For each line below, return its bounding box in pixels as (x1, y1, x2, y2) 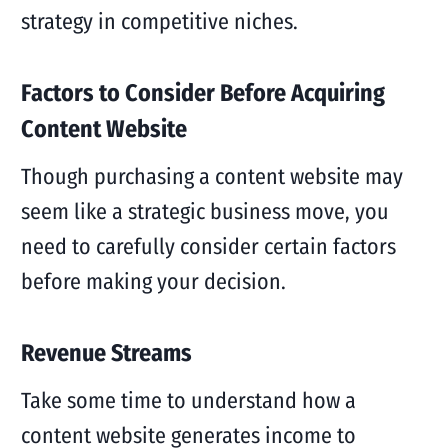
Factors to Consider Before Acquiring (20, 79, 385, 107)
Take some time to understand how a (20, 387, 356, 414)
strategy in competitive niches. (20, 8, 298, 35)
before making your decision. (20, 268, 286, 295)
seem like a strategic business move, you (20, 198, 389, 225)
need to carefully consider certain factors (20, 233, 396, 260)
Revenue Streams (20, 339, 192, 367)
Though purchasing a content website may (20, 163, 403, 190)
